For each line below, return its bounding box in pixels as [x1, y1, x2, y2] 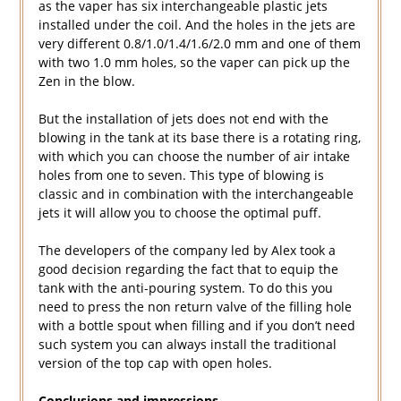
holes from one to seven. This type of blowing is [38, 166, 324, 184]
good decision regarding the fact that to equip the [38, 260, 338, 278]
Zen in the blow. [38, 73, 135, 90]
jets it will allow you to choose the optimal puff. [38, 204, 321, 222]
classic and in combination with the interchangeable [38, 185, 354, 203]
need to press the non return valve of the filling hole [38, 298, 352, 316]
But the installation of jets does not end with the [38, 110, 328, 128]
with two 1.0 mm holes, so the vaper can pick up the [38, 54, 350, 72]
